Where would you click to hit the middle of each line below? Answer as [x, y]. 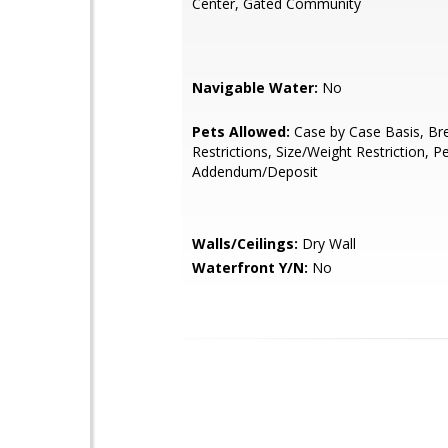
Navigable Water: [255, 87]
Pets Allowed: [241, 131]
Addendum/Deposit [255, 171]
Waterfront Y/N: [250, 267]
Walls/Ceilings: [245, 243]
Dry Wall [327, 243]
